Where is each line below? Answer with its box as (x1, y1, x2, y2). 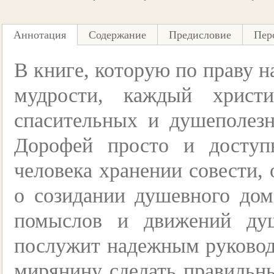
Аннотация (13, 29, 66, 41)
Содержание (89, 29, 146, 41)
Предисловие (169, 29, 231, 41)
